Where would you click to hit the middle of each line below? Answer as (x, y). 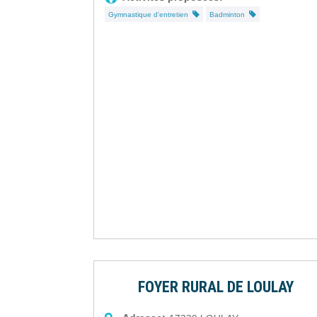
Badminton (229, 15)
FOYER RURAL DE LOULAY (215, 287)
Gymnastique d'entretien (150, 15)
